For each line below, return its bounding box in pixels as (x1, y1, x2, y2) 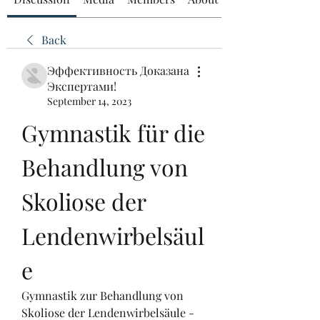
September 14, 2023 (47, 94, 131, 108)
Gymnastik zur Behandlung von (21, 288, 184, 303)
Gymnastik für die (21, 117, 205, 148)
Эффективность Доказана (47, 63, 189, 78)
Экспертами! (47, 79, 116, 94)
